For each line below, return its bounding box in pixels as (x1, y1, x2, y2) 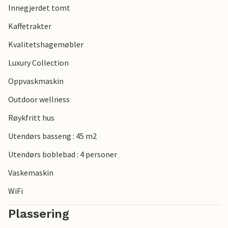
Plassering (8, 207, 69, 221)
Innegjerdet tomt (8, 3, 70, 13)
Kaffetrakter (8, 21, 51, 32)
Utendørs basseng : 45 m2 (8, 131, 97, 141)
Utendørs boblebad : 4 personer (8, 149, 117, 160)
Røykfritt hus (8, 112, 54, 123)
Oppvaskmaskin (8, 76, 64, 87)
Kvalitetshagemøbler (8, 39, 83, 50)
